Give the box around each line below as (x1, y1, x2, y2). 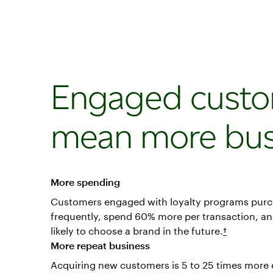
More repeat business (51, 239, 150, 251)
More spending (51, 175, 120, 188)
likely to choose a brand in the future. (51, 224, 223, 236)
